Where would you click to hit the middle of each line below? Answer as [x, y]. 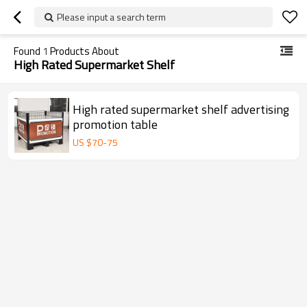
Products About [84, 51]
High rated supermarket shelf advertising [181, 109]
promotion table [115, 124]
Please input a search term [111, 17]
